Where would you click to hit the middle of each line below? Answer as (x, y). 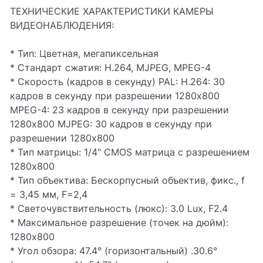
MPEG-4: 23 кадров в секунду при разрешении (119, 110)
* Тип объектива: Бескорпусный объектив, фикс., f (127, 180)
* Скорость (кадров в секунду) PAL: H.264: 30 (117, 82)
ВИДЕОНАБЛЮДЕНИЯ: (62, 25)
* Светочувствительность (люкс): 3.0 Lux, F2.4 (119, 208)
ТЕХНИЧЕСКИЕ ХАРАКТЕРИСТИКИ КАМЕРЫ (112, 11)
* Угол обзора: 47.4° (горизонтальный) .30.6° (114, 251)
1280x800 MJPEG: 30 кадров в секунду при (111, 124)
